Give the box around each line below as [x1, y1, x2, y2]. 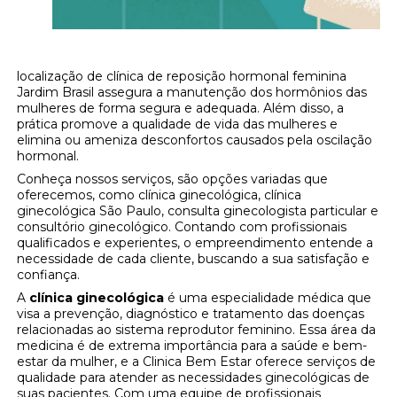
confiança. [17, 267, 81, 284]
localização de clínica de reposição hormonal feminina [17, 68, 347, 85]
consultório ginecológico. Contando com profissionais [17, 219, 347, 236]
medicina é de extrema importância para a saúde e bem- [17, 338, 368, 354]
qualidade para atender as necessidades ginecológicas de [17, 370, 370, 386]
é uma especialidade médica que [164, 290, 372, 307]
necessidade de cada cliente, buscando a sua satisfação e [17, 251, 370, 268]
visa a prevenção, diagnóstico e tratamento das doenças [17, 306, 365, 323]
